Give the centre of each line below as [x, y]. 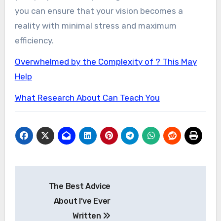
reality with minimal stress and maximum [95, 25]
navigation [54, 195]
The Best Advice [79, 186]
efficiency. [34, 40]
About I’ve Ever [82, 201]
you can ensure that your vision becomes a [99, 11]
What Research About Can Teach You [87, 97]
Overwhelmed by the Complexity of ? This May [106, 61]
